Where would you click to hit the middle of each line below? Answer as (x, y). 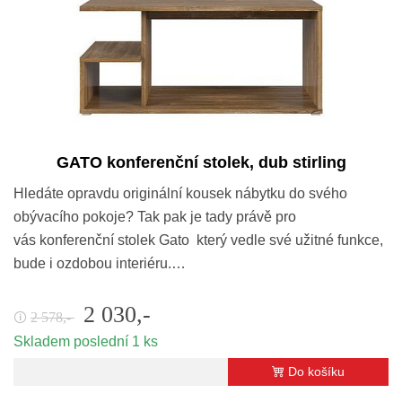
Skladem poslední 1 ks (86, 341)
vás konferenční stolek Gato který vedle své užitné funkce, (198, 240)
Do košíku (316, 371)
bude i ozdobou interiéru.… (100, 263)
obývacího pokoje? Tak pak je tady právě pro (155, 216)
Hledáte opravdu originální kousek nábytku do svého (180, 193)
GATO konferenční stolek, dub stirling (201, 162)
